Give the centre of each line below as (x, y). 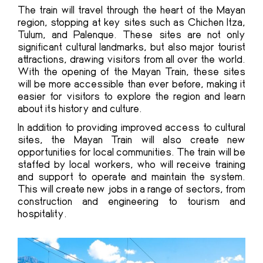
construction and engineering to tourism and (131, 201)
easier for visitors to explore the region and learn (131, 96)
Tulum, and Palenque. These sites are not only (131, 34)
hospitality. (42, 213)
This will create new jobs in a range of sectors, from (131, 189)
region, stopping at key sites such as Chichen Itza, (131, 22)
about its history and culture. (80, 108)
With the (40, 71)
